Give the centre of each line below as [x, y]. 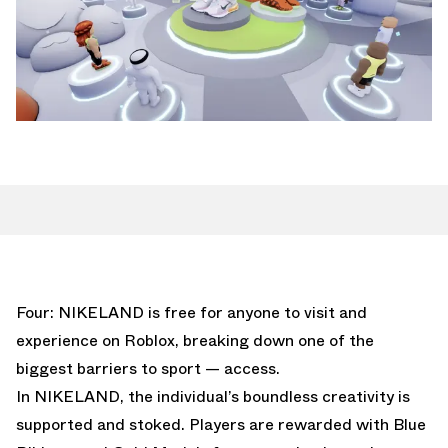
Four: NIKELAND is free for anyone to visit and [191, 312]
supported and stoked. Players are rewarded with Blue [221, 424]
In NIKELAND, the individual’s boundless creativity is [213, 396]
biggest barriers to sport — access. [148, 368]
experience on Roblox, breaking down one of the [195, 340]
